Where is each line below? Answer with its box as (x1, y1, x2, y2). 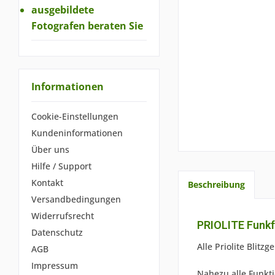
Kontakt (31, 176, 63, 188)
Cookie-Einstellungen (31, 110, 118, 122)
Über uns (31, 143, 69, 155)
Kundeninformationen (31, 126, 123, 139)
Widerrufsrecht (31, 209, 94, 222)
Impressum (31, 259, 78, 271)
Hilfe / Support (31, 160, 91, 172)
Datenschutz (31, 226, 83, 238)
